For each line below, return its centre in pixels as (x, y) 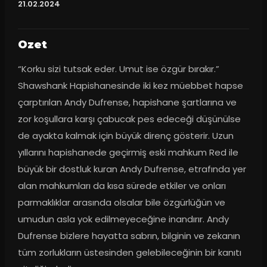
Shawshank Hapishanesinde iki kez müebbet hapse (130, 85)
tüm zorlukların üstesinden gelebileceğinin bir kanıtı (129, 252)
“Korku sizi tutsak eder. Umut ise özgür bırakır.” (118, 69)
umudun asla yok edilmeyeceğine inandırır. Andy (123, 219)
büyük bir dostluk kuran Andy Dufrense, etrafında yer (132, 169)
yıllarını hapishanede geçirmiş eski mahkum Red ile (128, 152)
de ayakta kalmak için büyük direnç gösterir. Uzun (125, 135)
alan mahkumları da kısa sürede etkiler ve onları (122, 185)
